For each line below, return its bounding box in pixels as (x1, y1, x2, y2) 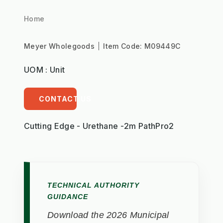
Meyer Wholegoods (24, 41, 97, 50)
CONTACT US (39, 94, 92, 103)
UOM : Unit (24, 64, 65, 75)
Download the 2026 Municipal (47, 210, 169, 220)
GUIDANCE (47, 192, 88, 201)
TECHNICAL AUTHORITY (47, 181, 139, 189)
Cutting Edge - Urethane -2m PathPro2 (24, 120, 174, 131)
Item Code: (103, 41, 144, 50)
